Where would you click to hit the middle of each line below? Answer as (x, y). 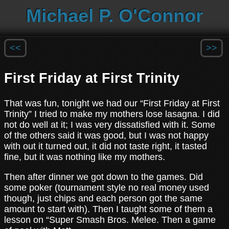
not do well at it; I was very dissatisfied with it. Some (110, 124)
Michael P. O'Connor (114, 16)
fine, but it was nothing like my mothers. (85, 157)
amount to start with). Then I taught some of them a (108, 209)
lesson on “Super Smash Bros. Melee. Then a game (110, 220)
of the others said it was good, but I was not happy (106, 135)
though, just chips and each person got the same (103, 198)
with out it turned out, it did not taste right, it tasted (106, 146)
